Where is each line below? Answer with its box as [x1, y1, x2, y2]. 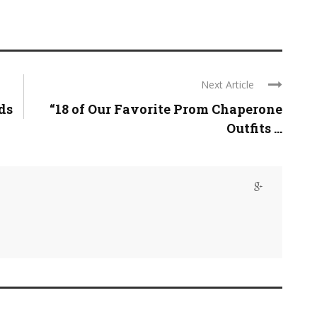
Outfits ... [226, 120, 282, 137]
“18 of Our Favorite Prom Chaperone [50, 100, 282, 117]
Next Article [201, 78, 254, 91]
